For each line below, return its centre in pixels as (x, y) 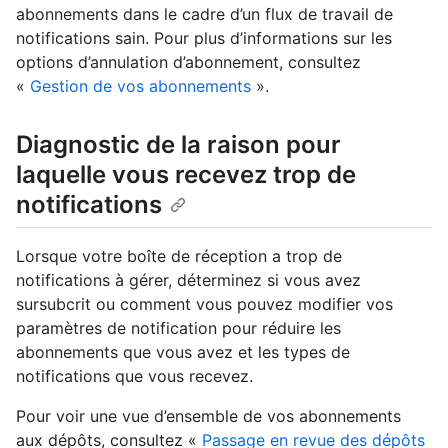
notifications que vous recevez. (134, 376)
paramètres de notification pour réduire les (178, 328)
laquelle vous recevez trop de (186, 174)
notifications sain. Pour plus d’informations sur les (204, 38)
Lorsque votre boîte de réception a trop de (179, 256)
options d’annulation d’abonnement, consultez (188, 62)
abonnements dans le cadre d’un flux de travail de (204, 14)
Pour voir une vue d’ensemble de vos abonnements (208, 416)
